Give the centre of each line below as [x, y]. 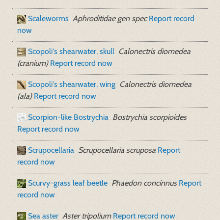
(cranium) [33, 63]
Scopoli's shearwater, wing [72, 84]
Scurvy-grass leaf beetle [68, 183]
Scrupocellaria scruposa [117, 150]
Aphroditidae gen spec [110, 18]
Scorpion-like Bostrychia [68, 117]
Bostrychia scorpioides [150, 117]
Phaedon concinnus [144, 183]
